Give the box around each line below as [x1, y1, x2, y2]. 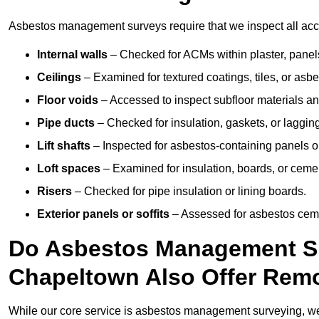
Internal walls [37, 48, 108, 61]
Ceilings [37, 71, 81, 84]
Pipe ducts [37, 117, 95, 130]
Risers [37, 185, 72, 198]
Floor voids [37, 94, 98, 107]
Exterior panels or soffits [37, 208, 169, 221]
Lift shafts [37, 140, 90, 152]
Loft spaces [37, 162, 100, 175]
